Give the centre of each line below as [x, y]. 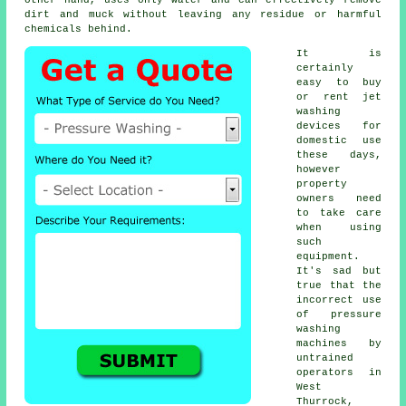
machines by [339, 343]
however [319, 169]
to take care [339, 213]
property [322, 184]
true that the [339, 285]
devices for [339, 126]
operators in [339, 372]
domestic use [339, 140]
